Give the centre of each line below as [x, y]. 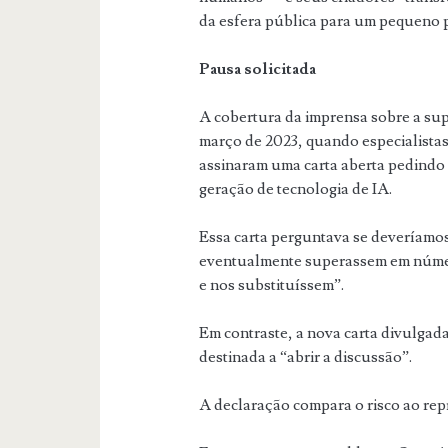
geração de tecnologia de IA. [296, 188]
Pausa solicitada [258, 68]
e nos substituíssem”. [272, 284]
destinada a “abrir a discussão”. [306, 356]
